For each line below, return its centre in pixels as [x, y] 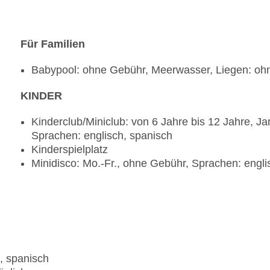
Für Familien [53, 44]
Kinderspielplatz [70, 150]
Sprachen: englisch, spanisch [102, 136]
